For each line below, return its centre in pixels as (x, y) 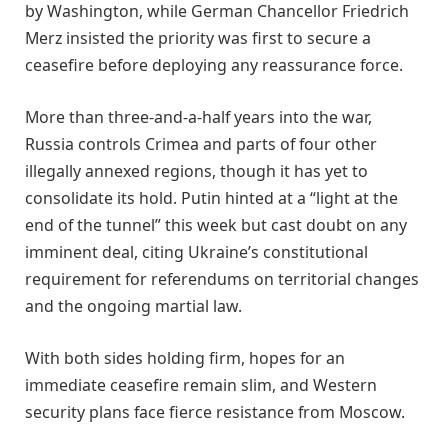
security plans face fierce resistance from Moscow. (215, 411)
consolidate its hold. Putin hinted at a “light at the (211, 197)
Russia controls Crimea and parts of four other (201, 143)
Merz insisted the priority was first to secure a (198, 38)
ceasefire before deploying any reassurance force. (214, 65)
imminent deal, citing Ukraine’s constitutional (196, 251)
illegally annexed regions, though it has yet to (196, 170)
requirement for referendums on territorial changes (222, 278)
